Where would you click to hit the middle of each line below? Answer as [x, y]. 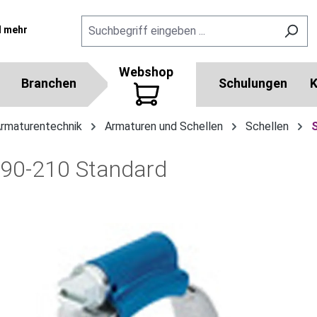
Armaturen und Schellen [164, 126]
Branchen [49, 83]
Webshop [146, 72]
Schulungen [253, 83]
